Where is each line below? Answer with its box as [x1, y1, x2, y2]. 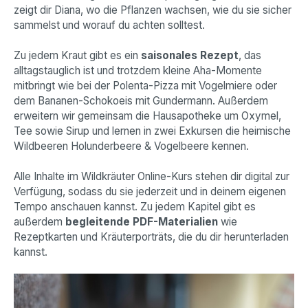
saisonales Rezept [141, 48, 239, 62]
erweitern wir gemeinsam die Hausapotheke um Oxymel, [14, 109, 281, 122]
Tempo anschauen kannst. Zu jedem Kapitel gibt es [14, 199, 256, 213]
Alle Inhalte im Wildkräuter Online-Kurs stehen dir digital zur [14, 169, 289, 183]
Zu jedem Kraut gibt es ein [14, 48, 141, 62]
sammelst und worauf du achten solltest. [14, 18, 208, 32]
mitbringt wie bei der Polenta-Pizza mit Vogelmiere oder [14, 78, 277, 92]
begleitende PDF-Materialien [65, 214, 218, 228]
